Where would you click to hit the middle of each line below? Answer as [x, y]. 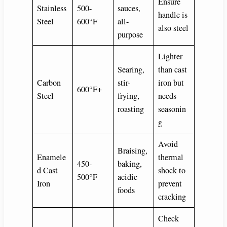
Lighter [171, 56]
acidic [128, 177]
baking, [130, 163]
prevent [170, 183]
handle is [173, 14]
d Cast [48, 170]
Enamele [52, 157]
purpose [130, 34]
